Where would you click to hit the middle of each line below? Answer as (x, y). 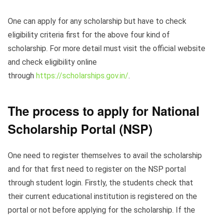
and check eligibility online (52, 62)
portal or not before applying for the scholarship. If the (101, 210)
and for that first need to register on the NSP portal (97, 169)
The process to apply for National (104, 111)
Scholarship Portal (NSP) (80, 129)
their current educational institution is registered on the (102, 197)
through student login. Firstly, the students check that (100, 183)
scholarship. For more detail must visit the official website (107, 49)
